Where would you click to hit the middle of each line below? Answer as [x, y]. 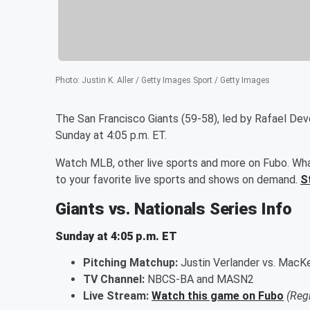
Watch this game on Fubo [218, 295]
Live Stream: [116, 295]
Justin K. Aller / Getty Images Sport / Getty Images [176, 80]
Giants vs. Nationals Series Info [174, 209]
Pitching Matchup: [130, 262]
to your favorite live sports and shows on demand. [178, 179]
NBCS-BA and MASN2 [199, 279]
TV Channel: [114, 279]
